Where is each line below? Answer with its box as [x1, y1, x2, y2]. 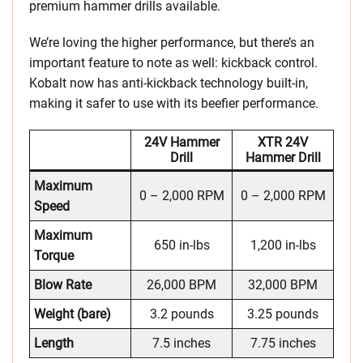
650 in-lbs [153, 237, 210, 254]
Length [34, 335, 74, 352]
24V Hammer [143, 135, 220, 151]
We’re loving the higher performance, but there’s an [29, 35, 314, 51]
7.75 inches [250, 335, 316, 352]
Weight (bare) [34, 306, 111, 322]
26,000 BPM [147, 277, 216, 293]
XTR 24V [258, 135, 308, 151]
